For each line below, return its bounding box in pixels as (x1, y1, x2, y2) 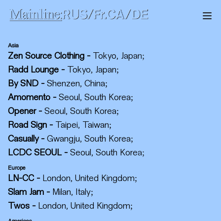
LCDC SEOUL (8, 148, 62, 157)
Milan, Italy (52, 188, 91, 197)
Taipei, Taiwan (55, 121, 109, 130)
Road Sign (8, 121, 47, 130)
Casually (8, 135, 38, 144)
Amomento (8, 93, 50, 102)
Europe (8, 165, 25, 171)
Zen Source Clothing (8, 52, 84, 61)
